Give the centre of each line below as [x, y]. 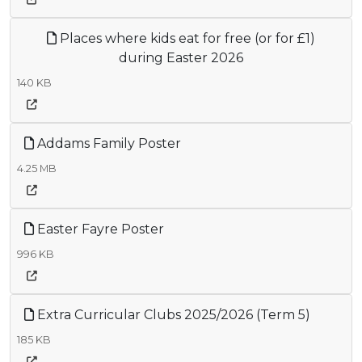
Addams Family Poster [107, 143]
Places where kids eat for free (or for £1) [186, 38]
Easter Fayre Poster [99, 229]
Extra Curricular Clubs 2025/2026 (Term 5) [172, 314]
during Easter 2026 [181, 57]
